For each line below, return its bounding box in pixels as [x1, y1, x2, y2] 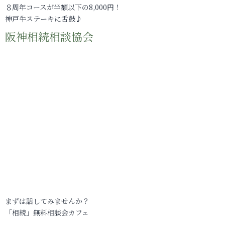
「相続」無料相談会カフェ [5, 207, 89, 217]
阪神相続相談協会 [5, 28, 93, 44]
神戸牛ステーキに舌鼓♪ [5, 13, 82, 24]
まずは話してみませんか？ [5, 195, 89, 206]
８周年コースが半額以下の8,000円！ [5, 2, 121, 12]
